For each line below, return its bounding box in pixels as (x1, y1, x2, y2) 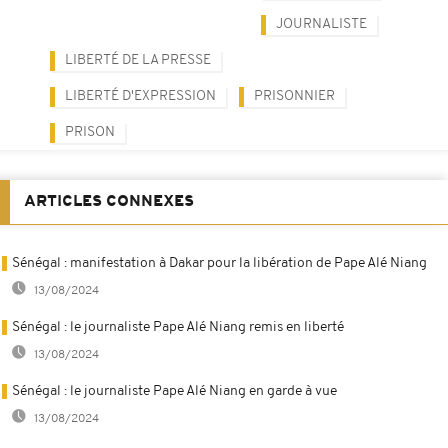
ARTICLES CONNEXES (24, 193, 194, 210)
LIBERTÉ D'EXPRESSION (65, 88, 216, 104)
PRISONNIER (254, 88, 335, 104)
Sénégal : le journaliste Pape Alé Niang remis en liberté (12, 319, 344, 335)
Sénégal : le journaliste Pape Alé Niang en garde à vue (12, 383, 337, 399)
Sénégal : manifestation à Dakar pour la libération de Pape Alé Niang (12, 255, 427, 271)
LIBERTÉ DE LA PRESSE (65, 52, 211, 68)
